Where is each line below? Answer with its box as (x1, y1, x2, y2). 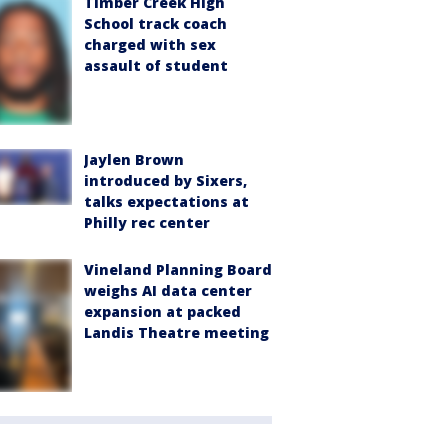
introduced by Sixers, (84, 171, 247, 191)
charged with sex (84, 34, 216, 54)
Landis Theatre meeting (84, 323, 269, 343)
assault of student (84, 55, 228, 75)
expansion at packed (84, 302, 241, 322)
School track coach (84, 13, 227, 33)
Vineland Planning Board (84, 260, 272, 280)
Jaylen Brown (84, 150, 184, 170)
